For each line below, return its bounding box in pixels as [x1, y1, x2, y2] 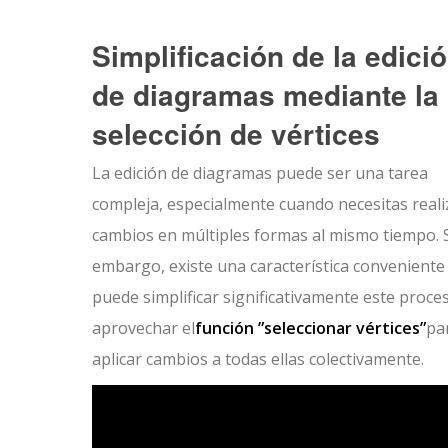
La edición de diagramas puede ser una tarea [92, 162, 428, 184]
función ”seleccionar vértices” [195, 317, 426, 339]
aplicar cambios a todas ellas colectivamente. [92, 348, 424, 370]
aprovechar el [92, 317, 195, 339]
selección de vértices [92, 113, 380, 154]
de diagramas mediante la [92, 74, 439, 115]
